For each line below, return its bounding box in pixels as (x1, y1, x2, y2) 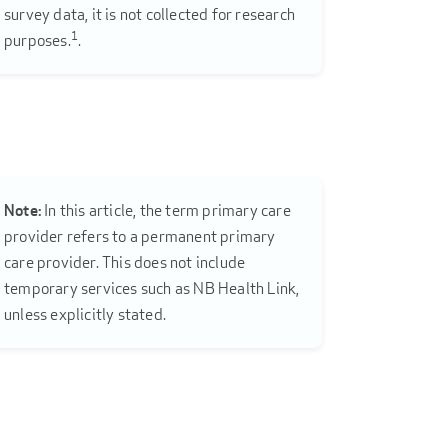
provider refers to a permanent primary (4, 225, 276, 247)
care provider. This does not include (4, 251, 246, 273)
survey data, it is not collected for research (4, 4, 295, 26)
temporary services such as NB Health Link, (4, 277, 300, 299)
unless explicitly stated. (4, 303, 166, 325)
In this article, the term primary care (41, 199, 291, 221)
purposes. (4, 30, 71, 52)
